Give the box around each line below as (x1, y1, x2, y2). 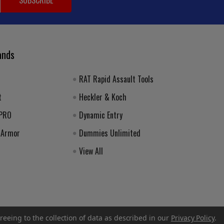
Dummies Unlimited (78, 126, 140, 139)
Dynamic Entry (78, 108, 122, 121)
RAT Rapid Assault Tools (78, 72, 153, 85)
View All (78, 144, 103, 157)
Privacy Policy (170, 213, 215, 222)
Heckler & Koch (78, 90, 126, 103)
